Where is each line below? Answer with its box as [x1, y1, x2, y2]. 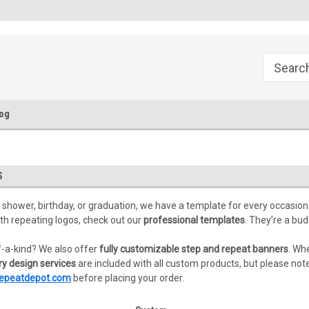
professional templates [143, 215, 245, 226]
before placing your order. [70, 272, 184, 283]
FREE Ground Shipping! [19, 4, 114, 16]
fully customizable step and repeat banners [99, 243, 288, 255]
